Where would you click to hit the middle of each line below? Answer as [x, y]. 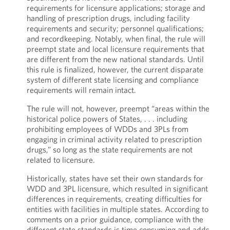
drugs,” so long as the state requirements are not [109, 149]
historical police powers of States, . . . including [107, 119]
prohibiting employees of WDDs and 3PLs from [107, 129]
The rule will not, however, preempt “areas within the [118, 108]
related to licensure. [61, 160]
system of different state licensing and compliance [112, 80]
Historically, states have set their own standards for [115, 178]
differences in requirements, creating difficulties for [114, 199]
